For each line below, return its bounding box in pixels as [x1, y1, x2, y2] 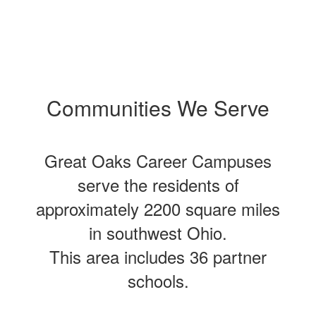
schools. [127, 268, 189, 293]
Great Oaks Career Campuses [44, 148, 272, 173]
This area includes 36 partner [49, 244, 267, 269]
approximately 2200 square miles [36, 196, 280, 221]
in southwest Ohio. [89, 220, 227, 245]
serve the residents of [77, 172, 239, 197]
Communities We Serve [47, 92, 269, 123]
